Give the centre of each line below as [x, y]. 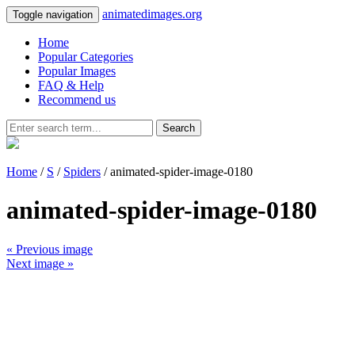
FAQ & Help [71, 85]
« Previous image [50, 249]
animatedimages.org [152, 14]
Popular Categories [86, 57]
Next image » [40, 263]
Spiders [82, 172]
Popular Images [77, 71]
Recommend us [77, 99]
